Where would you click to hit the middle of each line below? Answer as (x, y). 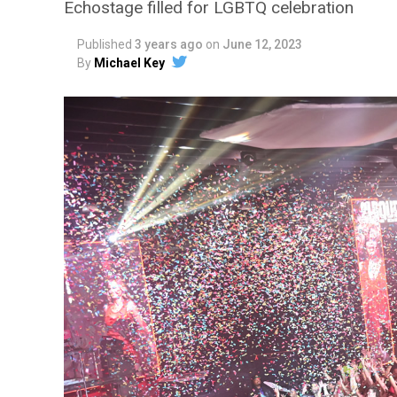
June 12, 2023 (262, 44)
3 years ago (169, 44)
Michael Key (129, 63)
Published (105, 44)
